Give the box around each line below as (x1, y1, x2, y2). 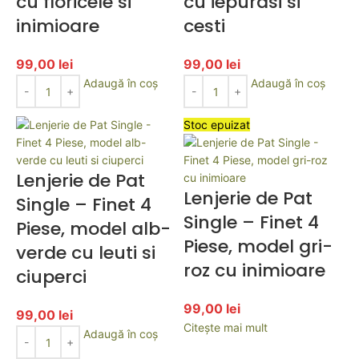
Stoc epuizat (184, 118, 250, 131)
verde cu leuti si (16, 240, 155, 265)
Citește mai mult (184, 321, 268, 334)
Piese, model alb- (16, 216, 171, 241)
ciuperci (16, 264, 87, 289)
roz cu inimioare (184, 258, 325, 283)
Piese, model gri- (184, 234, 333, 259)
